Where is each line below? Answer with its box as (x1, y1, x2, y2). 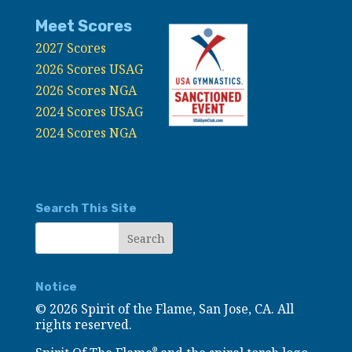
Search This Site (35, 201, 137, 216)
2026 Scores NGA (35, 82, 140, 100)
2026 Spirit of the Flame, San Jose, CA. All (49, 299, 294, 317)
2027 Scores (35, 39, 106, 57)
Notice (35, 279, 77, 294)
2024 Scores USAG (35, 103, 149, 121)
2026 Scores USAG (35, 60, 143, 79)
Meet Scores (35, 16, 132, 36)
